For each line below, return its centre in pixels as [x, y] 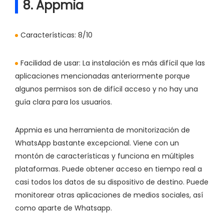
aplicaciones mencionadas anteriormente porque [102, 76]
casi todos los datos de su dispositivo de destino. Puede [112, 182]
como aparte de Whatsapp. [63, 208]
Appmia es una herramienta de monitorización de [102, 130]
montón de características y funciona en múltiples [104, 156]
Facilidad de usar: [50, 63]
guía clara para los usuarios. [63, 102]
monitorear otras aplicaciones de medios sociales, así [109, 195]
